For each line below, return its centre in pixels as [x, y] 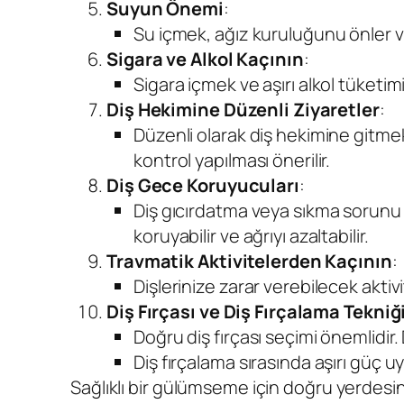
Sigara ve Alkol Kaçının [205, 60]
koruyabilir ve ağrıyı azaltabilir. [251, 236]
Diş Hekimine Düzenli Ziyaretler [243, 110]
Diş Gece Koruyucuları [203, 186]
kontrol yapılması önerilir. [232, 161]
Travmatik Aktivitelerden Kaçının [249, 262]
